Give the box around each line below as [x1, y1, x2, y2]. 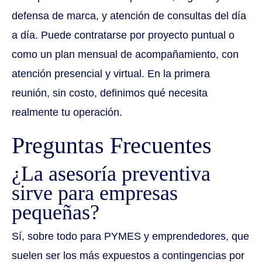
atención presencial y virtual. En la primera [12, 68, 210, 80]
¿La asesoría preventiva [12, 162, 211, 186]
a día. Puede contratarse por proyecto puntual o [12, 29, 235, 42]
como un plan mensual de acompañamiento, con [12, 49, 239, 61]
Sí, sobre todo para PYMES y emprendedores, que [12, 230, 249, 243]
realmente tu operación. [12, 106, 122, 119]
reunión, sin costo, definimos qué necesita [12, 87, 208, 99]
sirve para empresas [12, 181, 178, 205]
